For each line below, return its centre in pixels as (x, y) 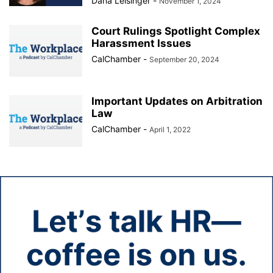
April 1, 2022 (170, 129)
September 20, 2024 (184, 59)
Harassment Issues (141, 43)
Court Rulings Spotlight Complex (176, 31)
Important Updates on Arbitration (177, 101)
